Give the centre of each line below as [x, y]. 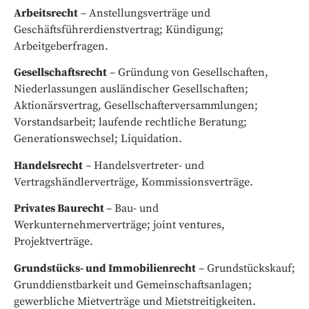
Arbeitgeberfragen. [61, 47]
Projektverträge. [53, 242]
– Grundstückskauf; [246, 268]
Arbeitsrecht [46, 13]
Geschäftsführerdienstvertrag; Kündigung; [119, 30]
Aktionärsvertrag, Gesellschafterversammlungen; [136, 106]
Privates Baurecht [60, 209]
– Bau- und [132, 209]
